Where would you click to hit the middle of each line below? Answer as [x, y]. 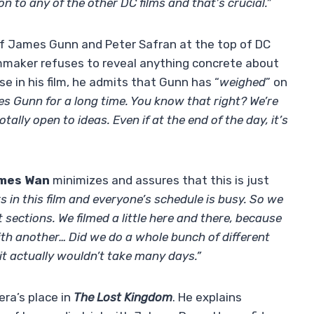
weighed [243, 82]
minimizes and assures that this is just [159, 180]
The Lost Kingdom [123, 298]
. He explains [207, 298]
